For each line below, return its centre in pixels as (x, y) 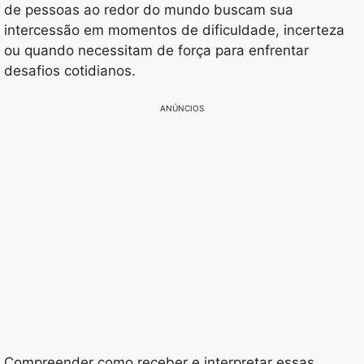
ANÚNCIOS (182, 108)
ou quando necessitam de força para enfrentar (156, 51)
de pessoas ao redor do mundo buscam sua (149, 10)
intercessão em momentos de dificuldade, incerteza (174, 30)
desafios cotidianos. (70, 71)
